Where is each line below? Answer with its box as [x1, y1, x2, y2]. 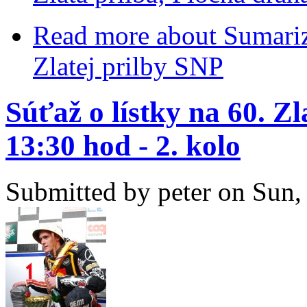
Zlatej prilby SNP [33, 51, 223, 82]
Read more [33, 21, 149, 51]
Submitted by [5, 176, 158, 206]
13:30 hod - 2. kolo [5, 130, 241, 162]
